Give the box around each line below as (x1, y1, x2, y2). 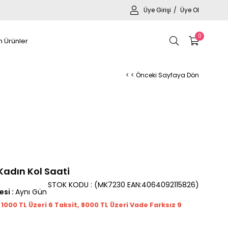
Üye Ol (180, 6, 199, 14)
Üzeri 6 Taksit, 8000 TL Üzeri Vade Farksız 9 (28, 201, 182, 209)
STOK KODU (48, 180, 89, 190)
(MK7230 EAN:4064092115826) (94, 180, 199, 190)
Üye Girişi (144, 6, 173, 14)
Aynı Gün (15, 187, 47, 197)
